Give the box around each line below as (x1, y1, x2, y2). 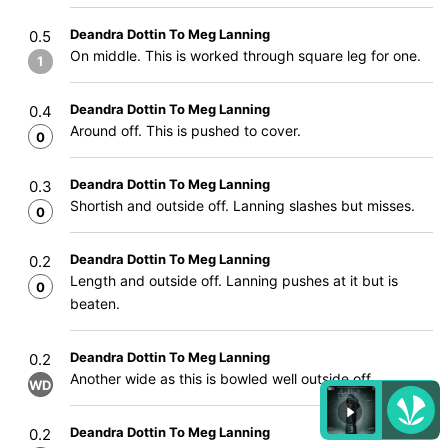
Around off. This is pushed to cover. (70, 122, 301, 139)
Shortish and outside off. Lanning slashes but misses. (70, 197, 415, 214)
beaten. (70, 295, 120, 312)
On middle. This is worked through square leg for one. (70, 47, 421, 64)
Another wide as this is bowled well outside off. (70, 370, 374, 387)
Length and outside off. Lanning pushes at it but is (70, 272, 398, 289)
